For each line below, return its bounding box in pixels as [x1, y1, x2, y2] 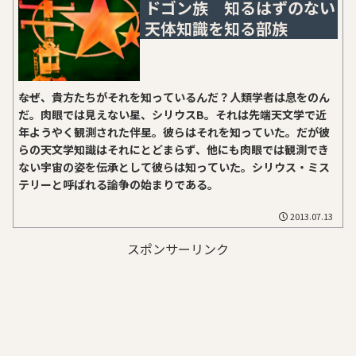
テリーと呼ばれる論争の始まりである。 [18, 176, 219, 192]
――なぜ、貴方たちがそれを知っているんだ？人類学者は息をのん [18, 88, 331, 105]
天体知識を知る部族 [145, 16, 288, 40]
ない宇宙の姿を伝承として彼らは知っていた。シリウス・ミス [18, 158, 331, 175]
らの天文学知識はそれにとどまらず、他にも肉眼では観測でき [18, 141, 330, 157]
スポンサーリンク [127, 239, 229, 259]
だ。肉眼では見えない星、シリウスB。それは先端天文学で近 [18, 106, 327, 122]
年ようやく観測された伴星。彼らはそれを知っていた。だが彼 [18, 123, 331, 140]
